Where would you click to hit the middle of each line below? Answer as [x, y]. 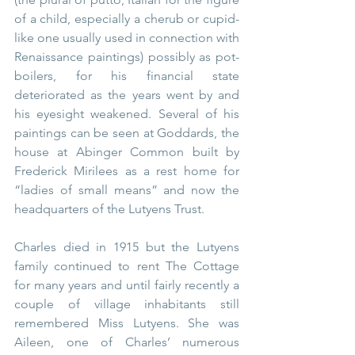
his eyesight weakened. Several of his [127, 114]
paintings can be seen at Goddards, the [127, 133]
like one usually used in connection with [127, 38]
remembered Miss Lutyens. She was [127, 323]
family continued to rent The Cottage [127, 266]
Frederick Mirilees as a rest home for [127, 171]
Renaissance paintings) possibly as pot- [127, 57]
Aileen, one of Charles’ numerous [127, 342]
